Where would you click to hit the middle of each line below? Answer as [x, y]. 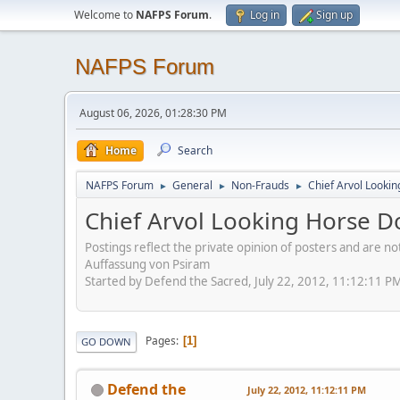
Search [195, 150]
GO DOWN [106, 341]
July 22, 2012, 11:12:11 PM [307, 389]
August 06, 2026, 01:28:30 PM [153, 113]
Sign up [334, 15]
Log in [265, 15]
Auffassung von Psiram [147, 264]
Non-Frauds [260, 185]
